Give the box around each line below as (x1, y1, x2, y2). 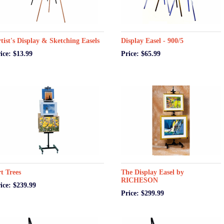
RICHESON (121, 176, 158, 184)
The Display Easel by (121, 168, 184, 176)
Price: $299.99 (121, 189, 164, 197)
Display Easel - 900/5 (121, 37, 183, 44)
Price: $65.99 (121, 50, 160, 57)
